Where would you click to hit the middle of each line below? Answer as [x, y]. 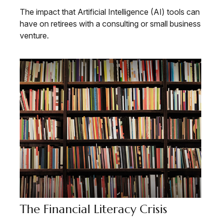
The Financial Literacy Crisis [93, 209]
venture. [34, 35]
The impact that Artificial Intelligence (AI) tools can [110, 12]
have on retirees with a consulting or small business [110, 23]
